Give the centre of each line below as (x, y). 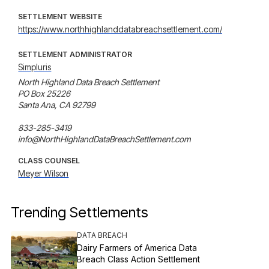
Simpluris (35, 67)
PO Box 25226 (44, 93)
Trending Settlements (80, 212)
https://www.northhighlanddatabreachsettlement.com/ (120, 29)
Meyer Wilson (44, 173)
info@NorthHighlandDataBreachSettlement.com (105, 139)
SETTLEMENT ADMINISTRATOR (75, 54)
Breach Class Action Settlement (139, 259)
